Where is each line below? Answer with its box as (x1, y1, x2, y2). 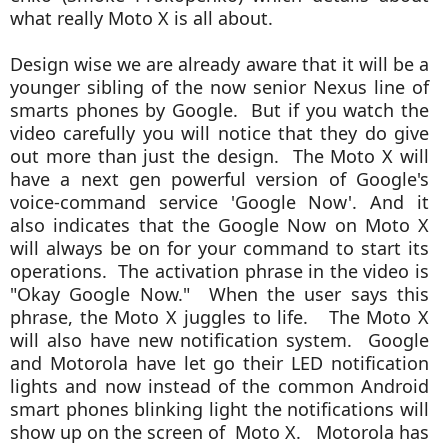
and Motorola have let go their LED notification (10, 351, 430, 375)
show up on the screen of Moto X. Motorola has (10, 420, 430, 444)
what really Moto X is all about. (10, 6, 283, 30)
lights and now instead (10, 374, 219, 398)
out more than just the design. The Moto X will (10, 144, 430, 168)
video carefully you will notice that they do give (10, 121, 430, 145)
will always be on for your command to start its (10, 236, 430, 260)
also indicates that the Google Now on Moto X (10, 213, 430, 237)
